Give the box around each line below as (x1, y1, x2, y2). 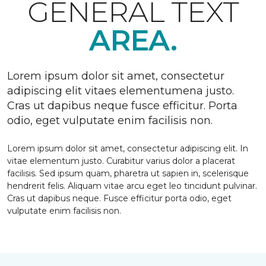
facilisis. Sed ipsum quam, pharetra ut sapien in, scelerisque (7, 168, 249, 179)
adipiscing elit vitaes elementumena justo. (7, 84, 234, 97)
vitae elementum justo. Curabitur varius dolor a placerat (7, 156, 235, 166)
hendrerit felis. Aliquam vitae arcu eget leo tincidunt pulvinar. (7, 180, 257, 191)
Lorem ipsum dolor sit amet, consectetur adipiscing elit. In (7, 143, 248, 154)
